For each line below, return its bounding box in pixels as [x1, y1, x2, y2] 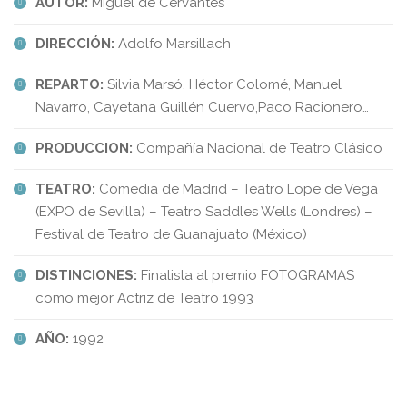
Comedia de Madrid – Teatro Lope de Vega [95, 180, 378, 197]
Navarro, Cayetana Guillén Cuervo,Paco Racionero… [35, 98, 369, 115]
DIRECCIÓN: [35, 35, 114, 52]
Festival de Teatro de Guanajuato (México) [35, 225, 307, 243]
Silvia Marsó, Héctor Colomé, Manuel [104, 75, 342, 93]
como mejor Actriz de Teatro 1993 [35, 289, 253, 306]
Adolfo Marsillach [114, 35, 231, 52]
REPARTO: [35, 75, 104, 93]
